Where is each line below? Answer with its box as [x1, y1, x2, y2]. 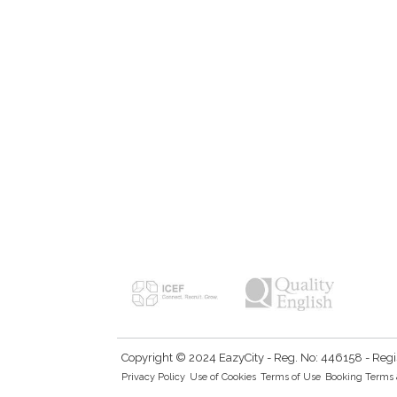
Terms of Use [261, 370, 321, 383]
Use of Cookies [190, 370, 256, 383]
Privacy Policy [121, 370, 185, 383]
